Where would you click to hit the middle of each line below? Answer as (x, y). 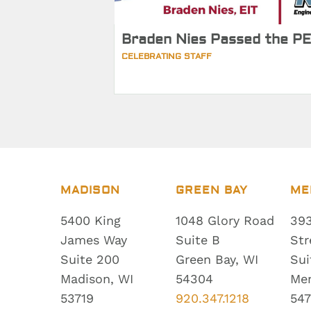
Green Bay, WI (217, 259)
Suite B (197, 239)
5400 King (91, 220)
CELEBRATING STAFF (166, 56)
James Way (94, 239)
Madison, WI (97, 278)
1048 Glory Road (225, 220)
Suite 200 (90, 259)
